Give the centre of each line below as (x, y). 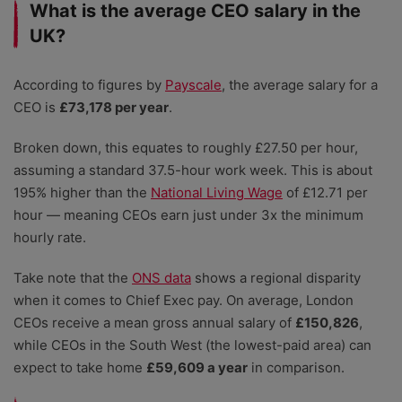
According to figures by (89, 85)
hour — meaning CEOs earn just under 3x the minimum (188, 215)
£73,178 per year (114, 108)
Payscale (193, 85)
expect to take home (80, 368)
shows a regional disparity (276, 278)
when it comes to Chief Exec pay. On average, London (184, 301)
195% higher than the (82, 193)
